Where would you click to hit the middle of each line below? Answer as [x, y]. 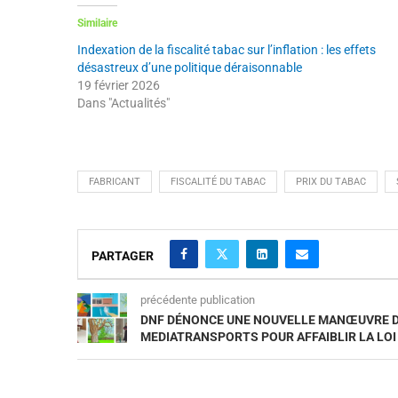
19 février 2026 [119, 85]
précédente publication [198, 299]
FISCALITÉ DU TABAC [218, 181]
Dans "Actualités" [123, 103]
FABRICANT [115, 181]
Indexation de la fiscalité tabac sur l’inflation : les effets [227, 49]
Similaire [97, 23]
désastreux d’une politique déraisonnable [190, 67]
